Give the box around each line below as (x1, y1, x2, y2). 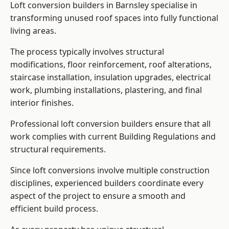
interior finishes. (10, 97, 74, 109)
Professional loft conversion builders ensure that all (10, 118, 211, 130)
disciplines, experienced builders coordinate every (10, 177, 203, 189)
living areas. (10, 25, 56, 37)
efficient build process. (10, 203, 98, 215)
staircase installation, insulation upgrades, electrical (10, 72, 211, 83)
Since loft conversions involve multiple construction (10, 165, 210, 176)
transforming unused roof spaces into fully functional (10, 12, 218, 24)
